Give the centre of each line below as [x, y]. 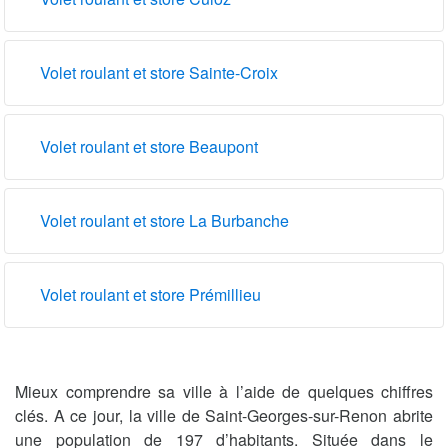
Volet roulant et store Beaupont [149, 146]
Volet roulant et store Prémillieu [150, 294]
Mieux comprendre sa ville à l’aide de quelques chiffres [224, 391]
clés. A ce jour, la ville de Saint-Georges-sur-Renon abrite [224, 415]
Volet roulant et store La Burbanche [164, 220]
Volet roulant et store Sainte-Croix [159, 72]
